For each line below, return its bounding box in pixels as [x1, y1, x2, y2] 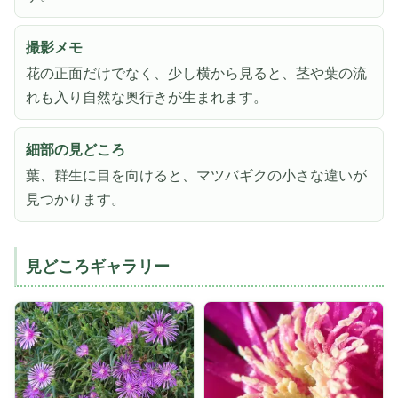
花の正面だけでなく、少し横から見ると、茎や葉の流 [26, 66, 367, 82]
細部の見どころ [26, 142, 125, 158]
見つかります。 [26, 192, 125, 208]
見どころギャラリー [26, 258, 170, 276]
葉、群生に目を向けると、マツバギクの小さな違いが [26, 168, 367, 184]
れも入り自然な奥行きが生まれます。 [26, 90, 267, 106]
